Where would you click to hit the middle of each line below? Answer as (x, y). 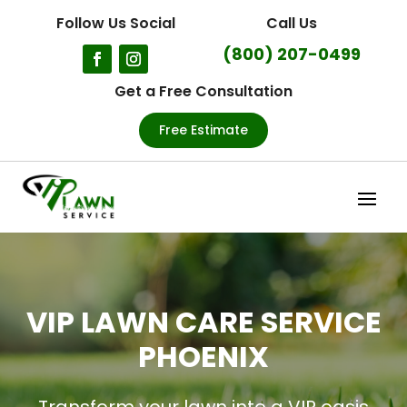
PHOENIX (203, 357)
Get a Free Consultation (203, 91)
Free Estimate (203, 130)
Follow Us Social (115, 23)
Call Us (291, 23)
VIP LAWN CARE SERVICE (203, 323)
